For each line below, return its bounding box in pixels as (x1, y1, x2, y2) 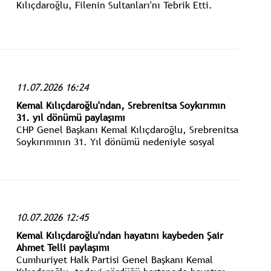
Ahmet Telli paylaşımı (16, 240, 109, 254)
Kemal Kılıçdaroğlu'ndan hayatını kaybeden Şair (16, 228, 223, 242)
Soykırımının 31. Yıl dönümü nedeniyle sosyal (16, 134, 215, 148)
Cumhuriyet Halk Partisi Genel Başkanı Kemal (16, 252, 213, 266)
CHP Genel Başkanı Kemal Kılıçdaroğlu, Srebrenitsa (16, 122, 238, 136)
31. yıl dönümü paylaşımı (16, 110, 125, 124)
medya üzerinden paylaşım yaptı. (16, 146, 161, 160)
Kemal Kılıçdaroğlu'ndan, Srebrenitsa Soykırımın (16, 98, 226, 112)
